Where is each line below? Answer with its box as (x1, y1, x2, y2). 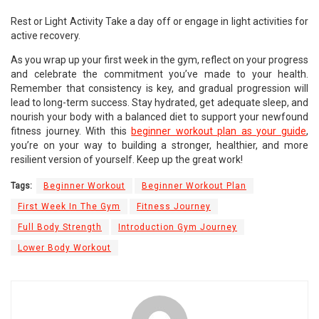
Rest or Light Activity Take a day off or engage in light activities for (11, 16, 308, 28)
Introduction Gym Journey (118, 222, 237, 233)
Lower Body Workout (18, 243, 111, 253)
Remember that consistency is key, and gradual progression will (11, 83, 308, 95)
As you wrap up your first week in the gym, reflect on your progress (11, 54, 308, 66)
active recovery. (11, 30, 80, 42)
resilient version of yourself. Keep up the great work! (11, 154, 243, 166)
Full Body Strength (18, 222, 102, 233)
